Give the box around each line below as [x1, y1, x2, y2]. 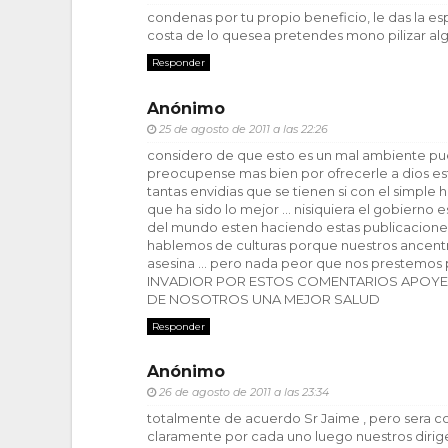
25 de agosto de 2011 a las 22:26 [159, 121, 328, 136]
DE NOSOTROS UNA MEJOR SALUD [147, 290, 380, 307]
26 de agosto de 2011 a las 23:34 [159, 385, 329, 399]
